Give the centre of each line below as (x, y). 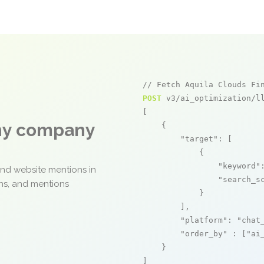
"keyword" (239, 166)
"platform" (204, 220)
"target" (199, 139)
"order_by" (204, 234)
